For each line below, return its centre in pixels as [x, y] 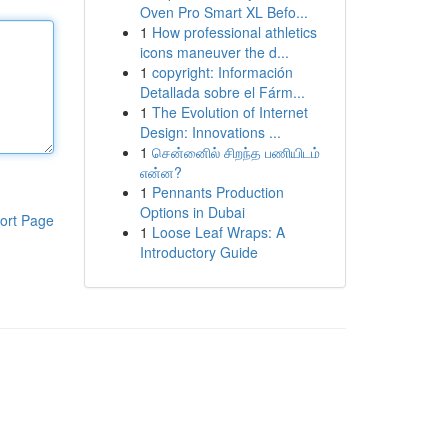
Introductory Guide [198, 252]
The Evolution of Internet [229, 112]
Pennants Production [217, 192]
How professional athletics [234, 32]
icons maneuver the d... [214, 52]
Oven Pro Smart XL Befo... [223, 12]
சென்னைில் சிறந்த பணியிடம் [235, 152]
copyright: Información [222, 72]
